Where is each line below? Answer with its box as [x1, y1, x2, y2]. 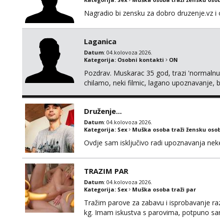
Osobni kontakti [117, 56, 164, 63]
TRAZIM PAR [84, 166, 128, 176]
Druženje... [84, 106, 122, 116]
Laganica [84, 36, 116, 46]
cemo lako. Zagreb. [84, 98, 145, 107]
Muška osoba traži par [132, 186, 196, 193]
